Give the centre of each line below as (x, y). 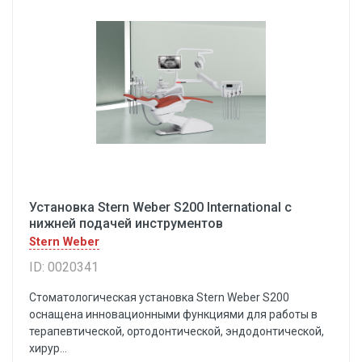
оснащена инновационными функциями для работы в (173, 314)
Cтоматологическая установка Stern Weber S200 (159, 297)
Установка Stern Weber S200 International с (160, 207)
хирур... (48, 348)
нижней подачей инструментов (126, 223)
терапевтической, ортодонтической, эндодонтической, (177, 331)
